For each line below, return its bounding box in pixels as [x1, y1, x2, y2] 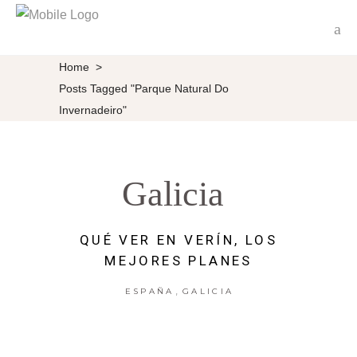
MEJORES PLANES [104, 253, 253, 269]
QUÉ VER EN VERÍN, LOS [79, 232, 278, 248]
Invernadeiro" [59, 103, 127, 116]
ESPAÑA [124, 286, 175, 296]
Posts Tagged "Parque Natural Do [59, 81, 229, 95]
